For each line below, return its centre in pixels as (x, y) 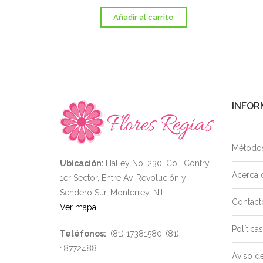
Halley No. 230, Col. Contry (158, 163)
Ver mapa (78, 208)
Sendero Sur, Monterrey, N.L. (114, 193)
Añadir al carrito (144, 17)
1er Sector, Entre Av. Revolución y (123, 178)
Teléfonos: (84, 234)
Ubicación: (83, 163)
